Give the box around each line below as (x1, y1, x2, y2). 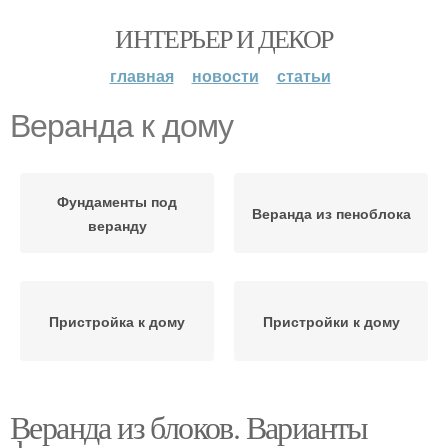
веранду (87, 215, 147, 235)
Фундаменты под (57, 191, 177, 211)
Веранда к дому (10, 108, 233, 144)
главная (109, 64, 174, 87)
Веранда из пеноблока (251, 203, 411, 223)
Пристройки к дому (262, 311, 400, 331)
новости (191, 64, 259, 87)
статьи (276, 64, 331, 87)
